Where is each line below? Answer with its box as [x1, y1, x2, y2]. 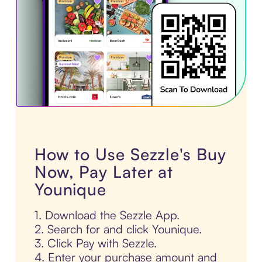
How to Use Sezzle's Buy [34, 143, 226, 164]
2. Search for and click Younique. [34, 221, 202, 236]
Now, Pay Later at [34, 161, 174, 182]
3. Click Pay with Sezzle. [34, 235, 157, 250]
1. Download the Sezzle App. [34, 207, 180, 222]
